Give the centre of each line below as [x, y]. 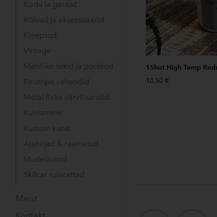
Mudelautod [45, 159]
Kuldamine [43, 112]
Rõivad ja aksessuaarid [64, 19]
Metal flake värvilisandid [66, 97]
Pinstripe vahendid [56, 81]
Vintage [37, 50]
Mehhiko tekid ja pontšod [69, 66]
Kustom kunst [47, 128]
